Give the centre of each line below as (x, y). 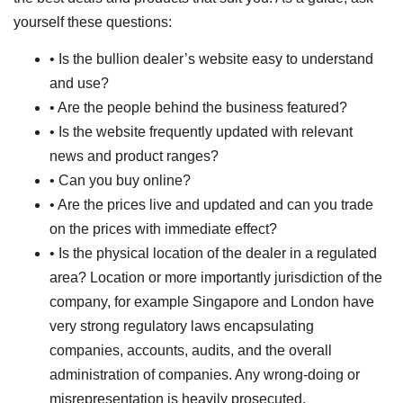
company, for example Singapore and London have (212, 302)
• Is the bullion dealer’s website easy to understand (211, 59)
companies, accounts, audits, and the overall (191, 351)
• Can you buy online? (120, 181)
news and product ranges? (134, 157)
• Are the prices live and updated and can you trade (211, 205)
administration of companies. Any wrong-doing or (205, 375)
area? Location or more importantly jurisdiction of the (216, 278)
